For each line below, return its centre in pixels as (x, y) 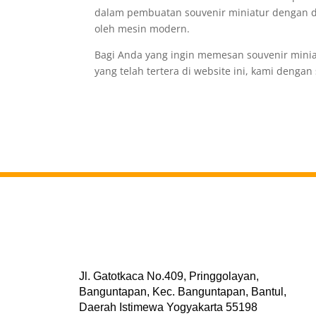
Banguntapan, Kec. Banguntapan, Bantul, (183, 292)
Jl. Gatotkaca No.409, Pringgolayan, (169, 276)
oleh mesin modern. (142, 29)
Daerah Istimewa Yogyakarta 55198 (168, 307)
